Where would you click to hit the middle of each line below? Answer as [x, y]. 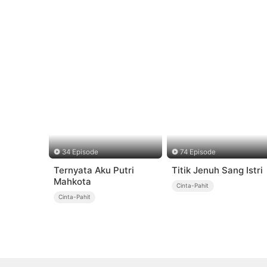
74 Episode [198, 152]
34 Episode [80, 152]
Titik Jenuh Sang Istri [217, 170]
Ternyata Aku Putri [94, 170]
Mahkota [72, 182]
